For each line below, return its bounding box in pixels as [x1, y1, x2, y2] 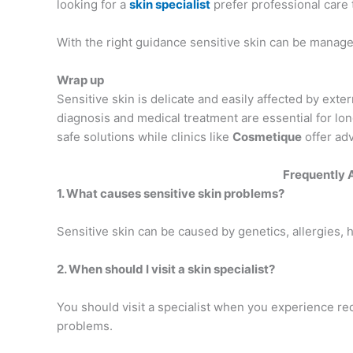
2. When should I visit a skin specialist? [57, 262, 275, 277]
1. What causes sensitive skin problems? [57, 186, 284, 202]
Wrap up [57, 72, 104, 88]
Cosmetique [232, 129, 302, 145]
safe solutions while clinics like [57, 129, 232, 145]
